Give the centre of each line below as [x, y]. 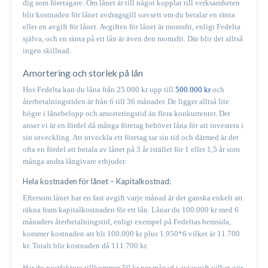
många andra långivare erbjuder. [75, 161]
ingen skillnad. [47, 50]
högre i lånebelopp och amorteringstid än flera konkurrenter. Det [127, 113]
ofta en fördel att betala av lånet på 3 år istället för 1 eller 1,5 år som [131, 149]
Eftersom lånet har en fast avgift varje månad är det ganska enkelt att [133, 198]
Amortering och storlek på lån [84, 73]
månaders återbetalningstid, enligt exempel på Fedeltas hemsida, [127, 222]
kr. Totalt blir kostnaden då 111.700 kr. [85, 246]
